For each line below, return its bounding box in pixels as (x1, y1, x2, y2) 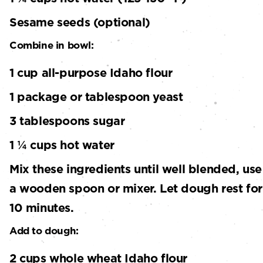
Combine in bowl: (9, 39, 94, 52)
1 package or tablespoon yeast (9, 89, 183, 105)
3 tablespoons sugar (9, 113, 125, 129)
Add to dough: (9, 224, 79, 238)
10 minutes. (9, 200, 74, 216)
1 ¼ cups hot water (9, 137, 114, 153)
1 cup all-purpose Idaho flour (9, 65, 173, 81)
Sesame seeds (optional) (9, 15, 150, 31)
